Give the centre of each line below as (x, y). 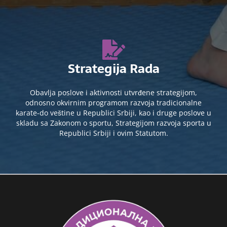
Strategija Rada (113, 69)
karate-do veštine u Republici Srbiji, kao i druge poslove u (113, 113)
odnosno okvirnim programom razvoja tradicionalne (113, 103)
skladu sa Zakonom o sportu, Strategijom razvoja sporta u (113, 123)
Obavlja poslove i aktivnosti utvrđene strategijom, (113, 93)
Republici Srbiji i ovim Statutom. (113, 133)
